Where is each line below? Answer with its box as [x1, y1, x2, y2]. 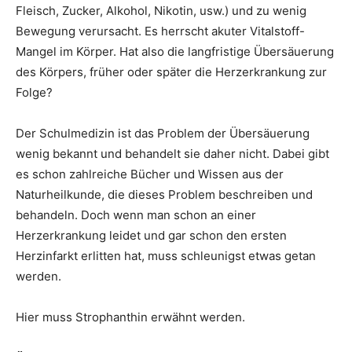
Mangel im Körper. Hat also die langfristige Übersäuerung [16, 44, 334, 59]
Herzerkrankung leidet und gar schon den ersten [16, 228, 287, 243]
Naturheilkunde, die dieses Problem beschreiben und [16, 187, 313, 202]
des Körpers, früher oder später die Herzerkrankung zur [16, 64, 327, 79]
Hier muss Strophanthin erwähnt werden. [16, 310, 245, 324]
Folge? [16, 85, 53, 100]
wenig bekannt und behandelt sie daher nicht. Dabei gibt [16, 146, 329, 161]
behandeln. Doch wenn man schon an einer [16, 207, 256, 222]
